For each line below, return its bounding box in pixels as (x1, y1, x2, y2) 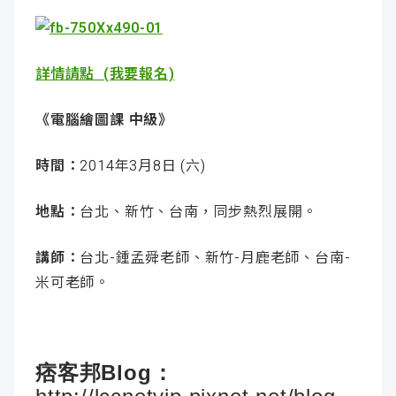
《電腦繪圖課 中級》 (35, 111, 173, 129)
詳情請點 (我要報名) (35, 65, 175, 83)
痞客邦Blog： (35, 361, 174, 385)
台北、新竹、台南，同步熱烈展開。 (80, 203, 318, 221)
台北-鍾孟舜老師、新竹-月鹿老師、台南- (80, 249, 351, 267)
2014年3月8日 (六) (80, 157, 206, 175)
